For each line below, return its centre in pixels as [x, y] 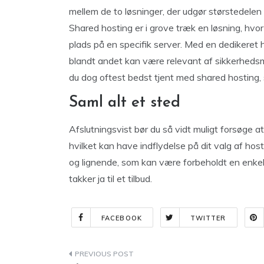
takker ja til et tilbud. [110, 179]
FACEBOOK [122, 218]
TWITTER [208, 218]
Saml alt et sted [125, 103]
